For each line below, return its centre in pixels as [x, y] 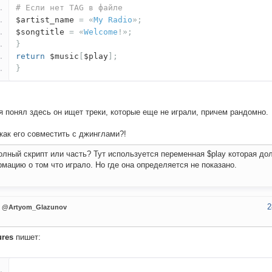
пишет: [27, 237]
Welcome [101, 32]
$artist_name [47, 20]
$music [62, 56]
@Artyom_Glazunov [34, 207]
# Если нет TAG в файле [69, 8]
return [30, 56]
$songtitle [42, 32]
